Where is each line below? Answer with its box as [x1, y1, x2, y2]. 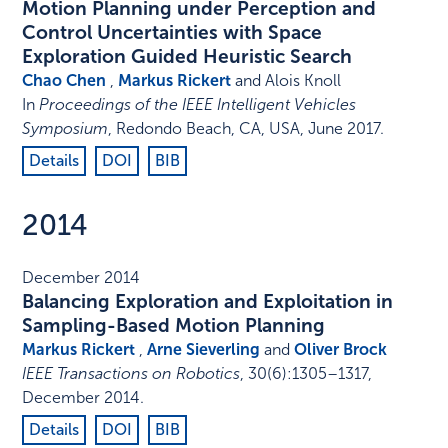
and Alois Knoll [231, 71, 342, 91]
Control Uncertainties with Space [22, 21, 323, 45]
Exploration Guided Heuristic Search [22, 45, 353, 69]
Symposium [22, 119, 109, 139]
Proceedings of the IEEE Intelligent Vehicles [39, 95, 357, 115]
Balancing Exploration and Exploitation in [22, 290, 394, 314]
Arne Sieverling [147, 340, 261, 360]
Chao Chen [22, 71, 107, 91]
